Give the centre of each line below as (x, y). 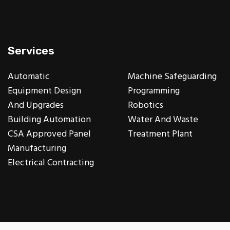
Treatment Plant (160, 134)
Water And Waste (163, 120)
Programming (154, 91)
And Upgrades (36, 105)
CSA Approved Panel (50, 134)
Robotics (146, 105)
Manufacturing (37, 148)
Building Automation (50, 120)
